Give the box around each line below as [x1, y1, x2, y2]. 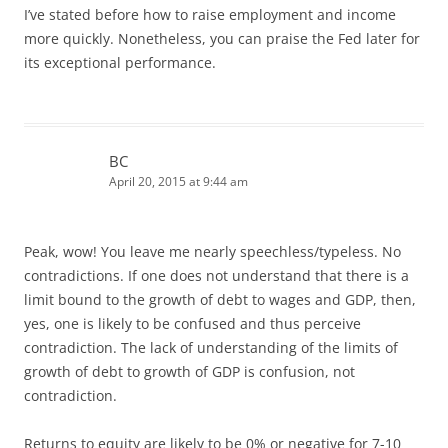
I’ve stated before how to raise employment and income [24, 4, 396, 24]
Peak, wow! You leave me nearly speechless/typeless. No [24, 241, 401, 261]
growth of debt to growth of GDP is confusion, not [24, 361, 355, 381]
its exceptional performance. [24, 52, 216, 72]
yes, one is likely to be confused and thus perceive [24, 313, 361, 333]
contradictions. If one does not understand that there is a [24, 265, 409, 285]
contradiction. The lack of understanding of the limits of [24, 337, 398, 357]
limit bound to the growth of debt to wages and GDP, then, [24, 289, 416, 309]
